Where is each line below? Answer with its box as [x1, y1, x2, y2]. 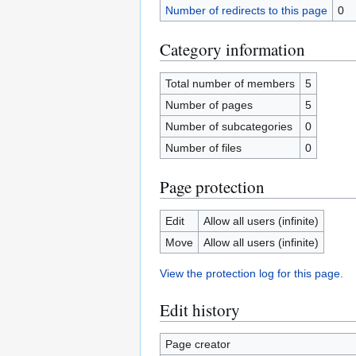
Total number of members [164, 77, 295, 90]
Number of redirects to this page [164, 4, 327, 17]
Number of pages [164, 99, 253, 111]
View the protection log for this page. [160, 267, 343, 280]
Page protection [160, 176, 265, 198]
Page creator [164, 338, 230, 350]
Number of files [164, 141, 242, 154]
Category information [160, 38, 305, 60]
